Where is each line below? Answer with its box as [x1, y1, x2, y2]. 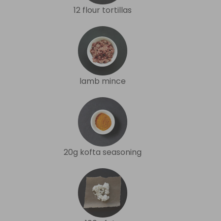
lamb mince [79, 75, 126, 87]
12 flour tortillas [74, 4, 132, 16]
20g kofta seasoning [64, 146, 142, 158]
